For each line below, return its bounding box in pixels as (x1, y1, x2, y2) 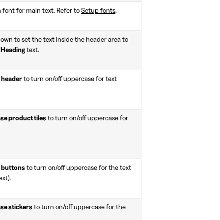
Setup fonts (81, 7, 115, 14)
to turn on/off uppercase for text (22, 75, 117, 82)
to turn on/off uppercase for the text (25, 164, 131, 171)
